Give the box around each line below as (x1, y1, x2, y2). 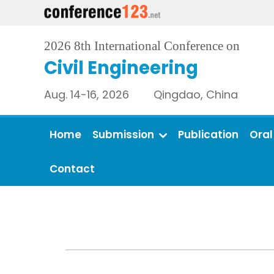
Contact (50, 161, 95, 176)
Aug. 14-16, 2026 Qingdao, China (44, 86, 238, 102)
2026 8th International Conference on (44, 38, 240, 53)
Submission (92, 127, 154, 142)
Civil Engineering (44, 55, 198, 80)
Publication (178, 127, 239, 142)
